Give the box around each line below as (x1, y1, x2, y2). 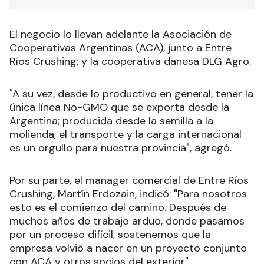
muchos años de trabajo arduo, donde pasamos (9, 213, 245, 228)
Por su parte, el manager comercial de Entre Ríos (9, 173, 249, 187)
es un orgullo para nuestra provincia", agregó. (9, 140, 232, 155)
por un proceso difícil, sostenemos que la (9, 227, 211, 242)
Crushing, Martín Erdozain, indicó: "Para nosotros (9, 186, 247, 201)
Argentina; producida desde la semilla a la (9, 113, 213, 128)
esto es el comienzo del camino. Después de (9, 200, 226, 214)
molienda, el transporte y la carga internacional (9, 127, 242, 141)
